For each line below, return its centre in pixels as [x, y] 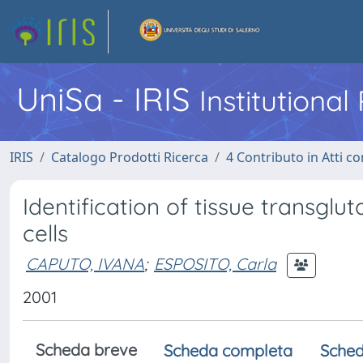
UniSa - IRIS [108, 99]
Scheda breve [86, 350]
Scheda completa [228, 350]
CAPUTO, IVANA [85, 263]
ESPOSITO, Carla [215, 263]
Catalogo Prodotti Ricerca [130, 157]
